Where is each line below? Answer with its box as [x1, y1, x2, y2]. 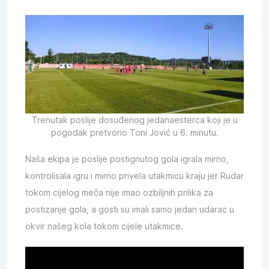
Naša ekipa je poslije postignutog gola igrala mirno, [25, 154, 229, 164]
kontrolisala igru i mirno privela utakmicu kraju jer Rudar [25, 171, 244, 181]
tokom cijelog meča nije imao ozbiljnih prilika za [25, 187, 213, 198]
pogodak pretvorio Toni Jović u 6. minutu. [50, 127, 219, 138]
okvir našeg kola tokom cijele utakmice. [25, 221, 183, 231]
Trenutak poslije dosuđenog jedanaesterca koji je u [31, 115, 238, 125]
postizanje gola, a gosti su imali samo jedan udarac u [25, 204, 234, 214]
